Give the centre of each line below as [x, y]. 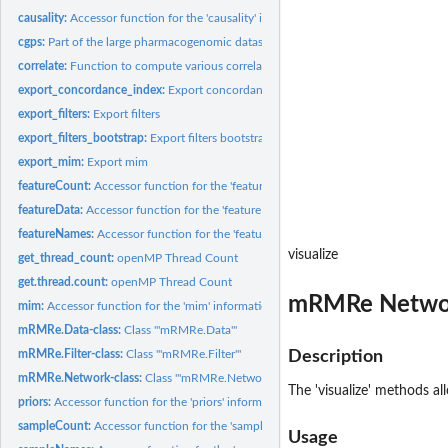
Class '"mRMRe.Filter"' [184, 353]
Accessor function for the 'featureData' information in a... [235, 209]
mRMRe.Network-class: [82, 377]
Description [335, 356]
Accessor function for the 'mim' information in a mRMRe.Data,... [215, 305]
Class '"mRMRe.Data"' [181, 329]
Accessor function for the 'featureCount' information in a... [247, 185]
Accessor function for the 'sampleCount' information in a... [247, 425]
